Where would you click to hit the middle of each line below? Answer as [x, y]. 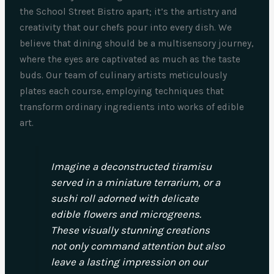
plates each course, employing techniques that [122, 91]
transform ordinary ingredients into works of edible [132, 107]
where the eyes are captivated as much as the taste [130, 59]
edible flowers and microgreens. [126, 214]
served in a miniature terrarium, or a [135, 183]
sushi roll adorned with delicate [124, 198]
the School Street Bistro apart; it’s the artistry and [129, 11]
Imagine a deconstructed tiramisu [131, 167]
